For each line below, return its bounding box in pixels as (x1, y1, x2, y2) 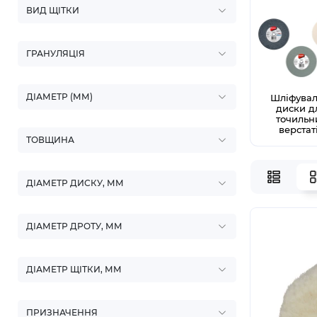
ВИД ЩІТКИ (26, 5, 79, 16)
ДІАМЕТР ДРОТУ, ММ (26, 221, 122, 231)
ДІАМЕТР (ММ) (26, 91, 93, 102)
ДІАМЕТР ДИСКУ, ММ (26, 178, 124, 188)
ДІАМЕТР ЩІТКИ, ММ (26, 264, 122, 275)
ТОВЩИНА (26, 134, 74, 145)
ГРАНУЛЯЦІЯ (26, 48, 85, 59)
